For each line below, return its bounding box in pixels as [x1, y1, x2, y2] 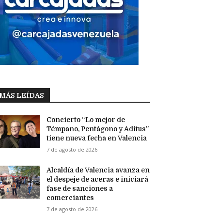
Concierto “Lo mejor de [46, 116, 125, 124]
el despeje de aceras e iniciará [46, 175, 149, 184]
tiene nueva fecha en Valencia [46, 134, 147, 142]
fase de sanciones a [46, 185, 113, 193]
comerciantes [46, 194, 94, 202]
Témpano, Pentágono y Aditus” [46, 125, 149, 133]
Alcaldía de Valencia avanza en [46, 166, 150, 174]
